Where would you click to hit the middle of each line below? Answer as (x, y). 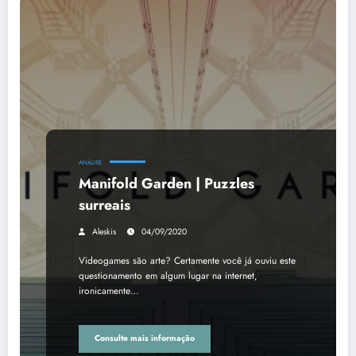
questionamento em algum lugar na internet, (168, 275)
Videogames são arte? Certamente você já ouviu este (187, 260)
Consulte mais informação (145, 339)
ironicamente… (109, 290)
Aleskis (104, 231)
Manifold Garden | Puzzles (166, 183)
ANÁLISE (90, 162)
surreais (104, 205)
